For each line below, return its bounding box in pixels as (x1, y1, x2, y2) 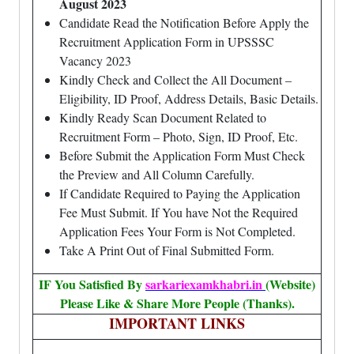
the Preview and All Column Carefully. (59, 166, 254, 183)
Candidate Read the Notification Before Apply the (59, 14, 309, 31)
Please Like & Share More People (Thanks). (59, 294, 295, 312)
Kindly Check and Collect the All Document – (59, 71, 292, 88)
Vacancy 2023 (59, 52, 131, 69)
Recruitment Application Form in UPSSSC (59, 33, 274, 50)
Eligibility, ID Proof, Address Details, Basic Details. (59, 90, 318, 107)
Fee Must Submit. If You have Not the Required (59, 204, 298, 220)
